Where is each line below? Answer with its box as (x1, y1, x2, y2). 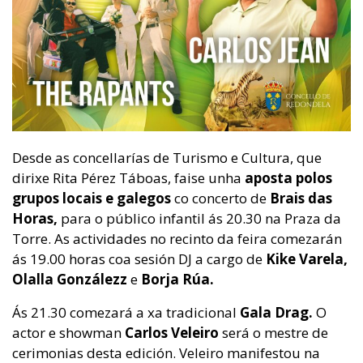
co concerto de (174, 189, 267, 208)
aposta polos (241, 169, 332, 188)
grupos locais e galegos (12, 189, 174, 208)
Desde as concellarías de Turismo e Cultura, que (12, 148, 322, 168)
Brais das (267, 189, 332, 208)
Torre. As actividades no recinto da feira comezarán (12, 229, 342, 249)
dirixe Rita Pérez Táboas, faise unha (12, 169, 241, 188)
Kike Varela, (263, 250, 348, 269)
